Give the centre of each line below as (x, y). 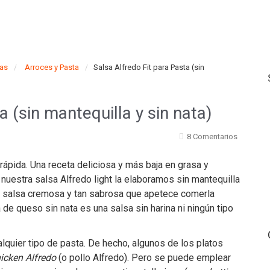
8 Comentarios (212, 137)
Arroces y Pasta (52, 67)
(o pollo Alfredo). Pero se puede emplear (143, 258)
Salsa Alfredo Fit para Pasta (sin (149, 67)
